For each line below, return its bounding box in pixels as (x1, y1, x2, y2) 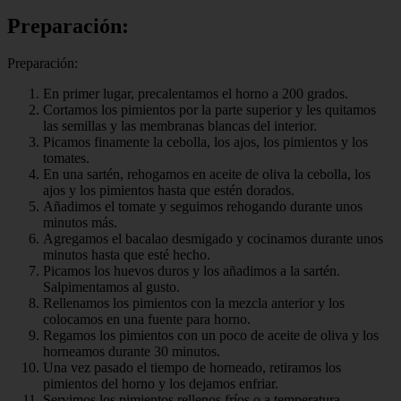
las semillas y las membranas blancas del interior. (43, 118, 317, 134)
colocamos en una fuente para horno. (43, 311, 251, 328)
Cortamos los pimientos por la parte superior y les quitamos (43, 102, 376, 118)
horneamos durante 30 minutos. (43, 344, 220, 360)
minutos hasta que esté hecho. (43, 247, 210, 263)
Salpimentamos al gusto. (43, 279, 180, 295)
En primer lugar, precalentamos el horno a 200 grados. (43, 86, 348, 102)
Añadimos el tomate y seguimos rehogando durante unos (43, 199, 363, 215)
